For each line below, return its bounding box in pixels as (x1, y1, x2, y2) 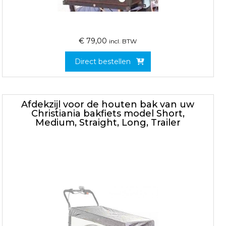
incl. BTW (109, 37, 137, 45)
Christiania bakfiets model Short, (31, 107, 185, 119)
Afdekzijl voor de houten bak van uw (21, 98, 195, 110)
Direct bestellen (75, 56, 131, 66)
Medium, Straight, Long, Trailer (35, 117, 181, 128)
